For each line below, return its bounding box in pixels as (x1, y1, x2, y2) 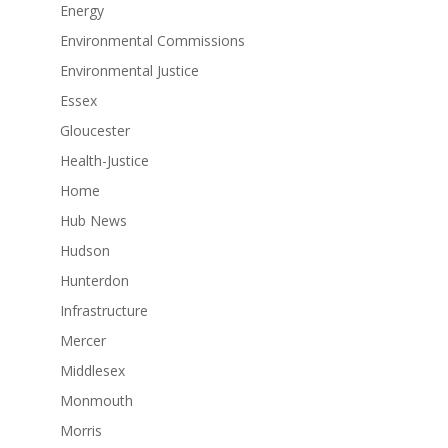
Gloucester (59, 120, 130, 140)
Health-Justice (59, 150, 149, 170)
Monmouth (59, 390, 133, 410)
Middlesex (59, 360, 125, 380)
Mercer (59, 330, 106, 350)
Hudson (59, 240, 110, 260)
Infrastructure (59, 300, 148, 320)
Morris (59, 420, 102, 440)
